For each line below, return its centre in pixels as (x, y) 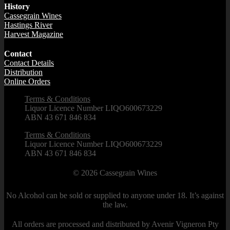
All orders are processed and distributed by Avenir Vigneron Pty (115, 224)
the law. (115, 205)
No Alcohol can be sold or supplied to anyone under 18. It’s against (115, 196)
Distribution (23, 72)
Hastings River (28, 25)
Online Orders (27, 82)
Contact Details (29, 63)
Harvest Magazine (34, 34)
